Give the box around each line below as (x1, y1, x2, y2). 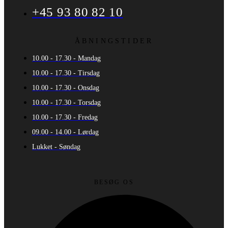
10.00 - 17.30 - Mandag (32, 54, 101, 62)
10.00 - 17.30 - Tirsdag (32, 69, 100, 77)
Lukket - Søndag (32, 142, 80, 151)
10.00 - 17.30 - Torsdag (32, 98, 101, 106)
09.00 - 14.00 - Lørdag (32, 128, 99, 136)
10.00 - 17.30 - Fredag (32, 113, 98, 121)
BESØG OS (94, 178, 134, 186)
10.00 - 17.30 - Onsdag (32, 83, 99, 92)
